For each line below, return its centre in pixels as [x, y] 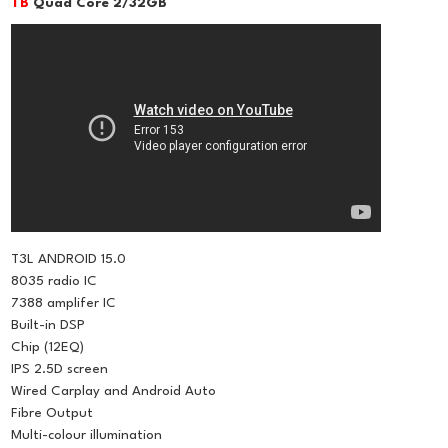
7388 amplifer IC [64, 304]
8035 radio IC [54, 282]
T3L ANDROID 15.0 [69, 260]
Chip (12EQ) [48, 348]
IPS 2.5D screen [60, 370]
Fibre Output [52, 414]
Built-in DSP [48, 326]
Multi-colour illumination [87, 436]
